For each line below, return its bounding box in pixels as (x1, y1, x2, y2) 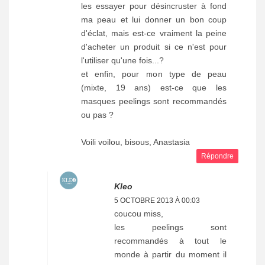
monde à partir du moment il (114, 250, 227, 260)
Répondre (201, 152, 234, 161)
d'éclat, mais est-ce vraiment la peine (81, 28, 227, 38)
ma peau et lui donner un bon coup (81, 15, 227, 25)
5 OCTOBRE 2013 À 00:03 (114, 196, 200, 205)
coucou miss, (114, 209, 163, 219)
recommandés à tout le (114, 236, 227, 246)
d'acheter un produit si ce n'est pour (81, 42, 227, 52)
